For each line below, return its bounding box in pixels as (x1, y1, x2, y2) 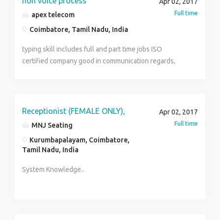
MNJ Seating (30, 121, 73, 129)
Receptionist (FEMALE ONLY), (22, 107, 125, 115)
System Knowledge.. (22, 165, 84, 173)
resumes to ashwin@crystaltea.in (22, 5, 126, 13)
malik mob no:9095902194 (22, 69, 103, 77)
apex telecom (30, 11, 75, 19)
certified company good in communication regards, (22, 57, 175, 65)
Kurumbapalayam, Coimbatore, (28, 136, 130, 144)
